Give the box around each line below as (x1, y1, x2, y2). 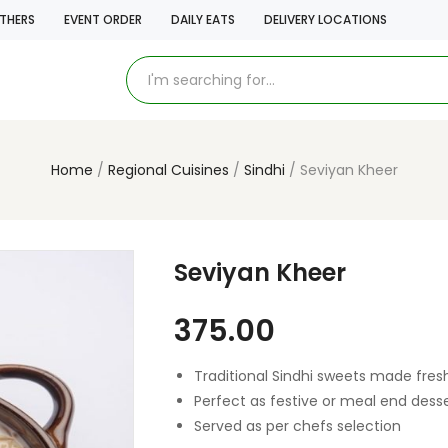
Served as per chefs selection (194, 416, 401, 436)
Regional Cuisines (107, 160, 229, 180)
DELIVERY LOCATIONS (264, 11, 387, 28)
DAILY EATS (171, 11, 235, 28)
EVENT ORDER (64, 11, 142, 28)
